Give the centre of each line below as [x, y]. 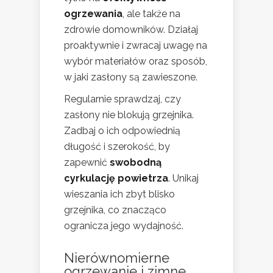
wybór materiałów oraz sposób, [136, 62]
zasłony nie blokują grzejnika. [129, 115]
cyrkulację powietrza [116, 179]
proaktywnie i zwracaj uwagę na [136, 46]
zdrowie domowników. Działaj [131, 30]
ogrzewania [93, 14]
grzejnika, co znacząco [115, 210]
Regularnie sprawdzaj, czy [122, 99]
